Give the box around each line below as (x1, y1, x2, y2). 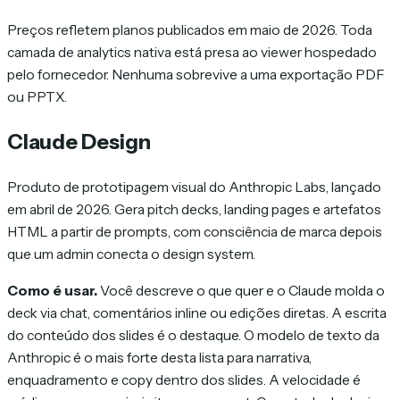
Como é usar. (7, 281, 97, 299)
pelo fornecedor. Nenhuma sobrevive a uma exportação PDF (7, 65, 385, 83)
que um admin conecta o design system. (7, 246, 255, 263)
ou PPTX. (7, 87, 67, 105)
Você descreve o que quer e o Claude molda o (97, 281, 385, 299)
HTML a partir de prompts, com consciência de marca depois (7, 223, 382, 241)
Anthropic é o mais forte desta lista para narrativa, (7, 348, 312, 366)
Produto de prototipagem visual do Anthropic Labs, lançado (7, 179, 381, 196)
